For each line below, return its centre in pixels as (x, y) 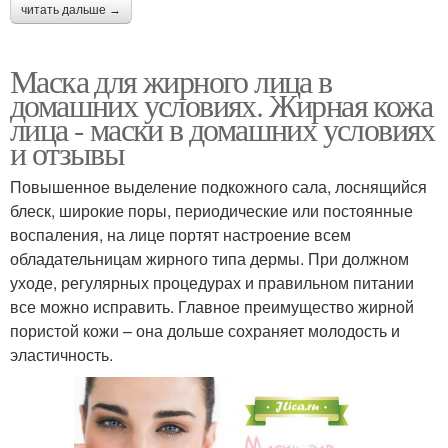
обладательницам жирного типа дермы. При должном (209, 258)
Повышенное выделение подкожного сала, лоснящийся (218, 186)
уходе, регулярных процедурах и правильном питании (212, 282)
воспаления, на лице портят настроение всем (180, 234)
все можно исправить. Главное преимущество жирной (212, 306)
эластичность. (61, 354)
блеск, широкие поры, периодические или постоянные (211, 210)
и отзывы (67, 152)
